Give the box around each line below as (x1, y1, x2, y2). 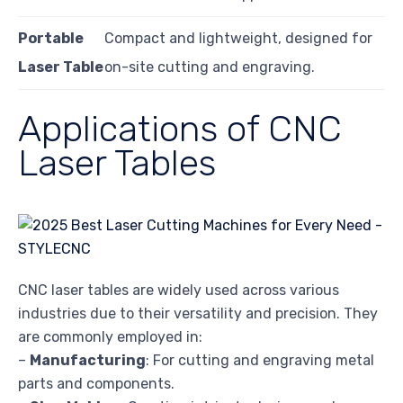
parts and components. (18, 375, 175, 393)
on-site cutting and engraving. (104, 58, 315, 76)
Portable (18, 29, 84, 47)
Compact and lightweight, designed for (104, 29, 372, 47)
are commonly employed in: (18, 328, 202, 346)
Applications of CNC (18, 106, 342, 150)
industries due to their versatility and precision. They (18, 305, 378, 323)
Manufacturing (30, 352, 146, 370)
